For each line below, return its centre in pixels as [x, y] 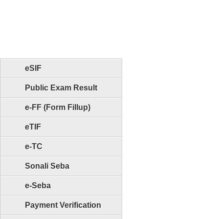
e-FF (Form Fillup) [58, 107]
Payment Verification [63, 205]
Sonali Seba [47, 166]
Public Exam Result [61, 88]
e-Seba [38, 186]
